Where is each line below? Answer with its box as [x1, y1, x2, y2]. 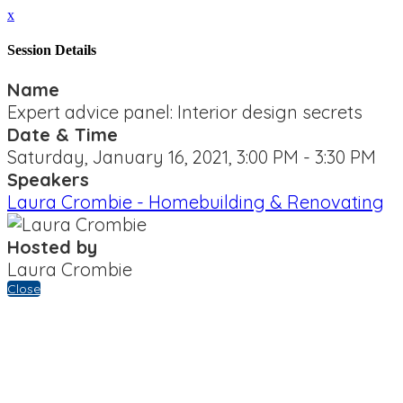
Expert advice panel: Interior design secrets [7, 100, 363, 123]
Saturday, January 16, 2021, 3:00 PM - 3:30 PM [7, 145, 376, 168]
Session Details [7, 42, 96, 58]
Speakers [7, 167, 89, 191]
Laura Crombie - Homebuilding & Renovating [7, 190, 384, 213]
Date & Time [7, 122, 118, 146]
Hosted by [7, 235, 97, 258]
